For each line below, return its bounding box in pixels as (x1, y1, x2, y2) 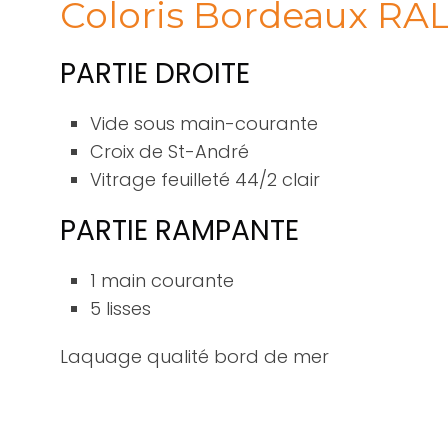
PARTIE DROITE (60, 54, 250, 93)
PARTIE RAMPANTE (60, 211, 299, 250)
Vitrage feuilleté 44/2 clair (90, 167, 320, 192)
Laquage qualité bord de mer (60, 344, 329, 369)
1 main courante (90, 268, 234, 293)
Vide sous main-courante (90, 111, 318, 136)
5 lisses (90, 296, 151, 321)
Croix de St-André (90, 139, 249, 164)
